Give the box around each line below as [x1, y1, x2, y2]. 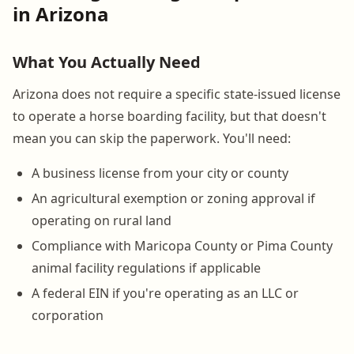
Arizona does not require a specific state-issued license [13, 85, 341, 103]
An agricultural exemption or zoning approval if [32, 189, 315, 207]
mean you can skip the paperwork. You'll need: [13, 129, 291, 147]
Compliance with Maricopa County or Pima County [32, 236, 333, 254]
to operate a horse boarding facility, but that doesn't [13, 107, 326, 125]
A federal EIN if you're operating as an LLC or [32, 284, 299, 302]
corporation [32, 306, 104, 324]
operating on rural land [32, 211, 171, 229]
